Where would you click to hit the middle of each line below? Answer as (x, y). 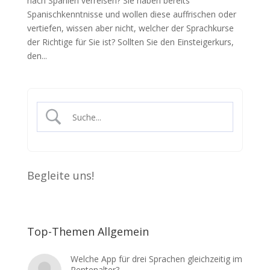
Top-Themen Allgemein (88, 231)
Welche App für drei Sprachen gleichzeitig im (157, 259)
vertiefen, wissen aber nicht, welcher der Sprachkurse (130, 28)
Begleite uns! (60, 175)
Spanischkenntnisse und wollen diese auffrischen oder (131, 14)
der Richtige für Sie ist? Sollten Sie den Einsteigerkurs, (130, 42)
